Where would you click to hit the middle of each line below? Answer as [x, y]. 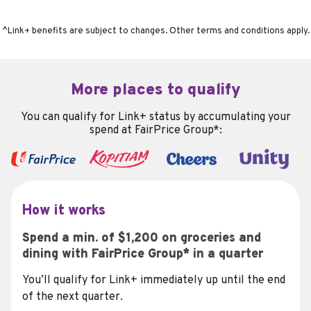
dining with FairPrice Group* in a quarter [143, 254]
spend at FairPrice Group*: [155, 131]
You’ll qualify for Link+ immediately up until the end [154, 281]
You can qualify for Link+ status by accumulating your [155, 118]
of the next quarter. [81, 297]
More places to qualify [155, 91]
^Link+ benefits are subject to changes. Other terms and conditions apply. [155, 32]
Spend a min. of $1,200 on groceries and [142, 238]
